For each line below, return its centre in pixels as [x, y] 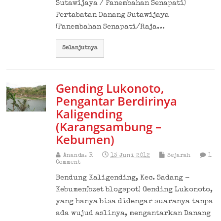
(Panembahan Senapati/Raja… [110, 27]
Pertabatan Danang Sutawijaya [113, 15]
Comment [68, 163]
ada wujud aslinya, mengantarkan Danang [133, 213]
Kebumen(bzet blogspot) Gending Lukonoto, [134, 189]
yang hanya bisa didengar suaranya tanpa [135, 201]
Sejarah [179, 156]
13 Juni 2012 [130, 156]
